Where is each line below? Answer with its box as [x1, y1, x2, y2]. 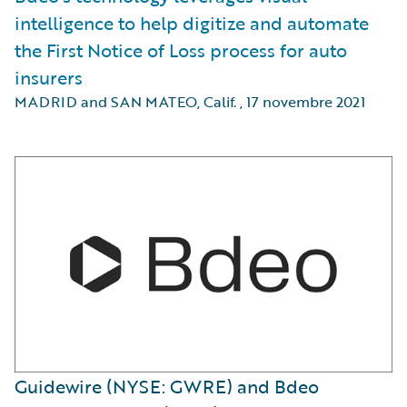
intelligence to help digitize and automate [15, 9, 369, 36]
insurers [15, 64, 83, 91]
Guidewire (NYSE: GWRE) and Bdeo [15, 372, 319, 400]
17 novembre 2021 [246, 91, 365, 113]
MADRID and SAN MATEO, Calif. [15, 91, 236, 113]
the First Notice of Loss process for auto [15, 36, 347, 64]
